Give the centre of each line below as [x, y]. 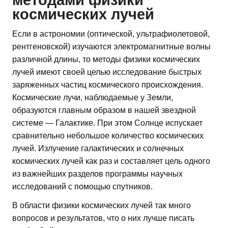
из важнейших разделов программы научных [97, 174]
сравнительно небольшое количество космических [108, 135]
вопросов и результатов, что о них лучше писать [103, 218]
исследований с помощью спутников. [82, 186]
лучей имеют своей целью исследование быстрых [107, 72]
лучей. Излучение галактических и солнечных [98, 148]
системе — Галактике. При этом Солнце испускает [107, 123]
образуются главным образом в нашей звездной [104, 110]
